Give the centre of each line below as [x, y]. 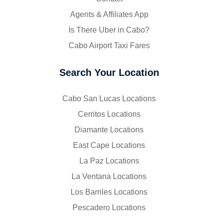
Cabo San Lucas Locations [109, 98]
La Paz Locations [109, 161]
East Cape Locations [109, 145]
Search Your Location [109, 72]
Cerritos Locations [109, 114]
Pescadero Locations [109, 207]
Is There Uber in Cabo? [109, 30]
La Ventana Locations [109, 176]
